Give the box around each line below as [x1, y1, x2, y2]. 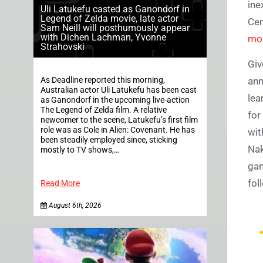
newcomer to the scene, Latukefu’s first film [41, 114, 198, 125]
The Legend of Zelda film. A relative [41, 104, 167, 115]
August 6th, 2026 [47, 201, 102, 210]
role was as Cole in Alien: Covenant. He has [41, 124, 195, 135]
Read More [41, 178, 80, 188]
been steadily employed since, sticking [41, 134, 177, 145]
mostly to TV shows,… [41, 144, 119, 155]
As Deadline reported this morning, [41, 75, 165, 85]
